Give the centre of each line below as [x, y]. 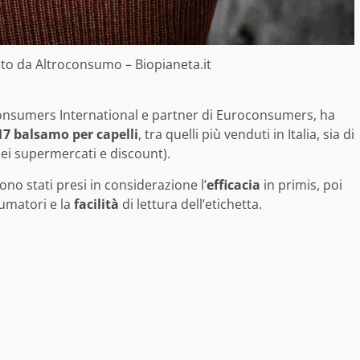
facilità [96, 205]
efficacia [233, 185]
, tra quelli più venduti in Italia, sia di [246, 135]
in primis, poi [301, 185]
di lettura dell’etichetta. [190, 205]
